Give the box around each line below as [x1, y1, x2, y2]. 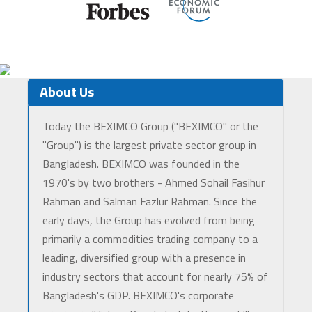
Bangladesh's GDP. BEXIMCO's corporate [42, 287, 234, 304]
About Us [39, 81, 94, 103]
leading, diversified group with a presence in [42, 249, 246, 267]
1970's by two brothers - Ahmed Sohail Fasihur [42, 174, 265, 192]
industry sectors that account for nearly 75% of [42, 268, 268, 286]
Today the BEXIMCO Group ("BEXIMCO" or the [42, 118, 258, 135]
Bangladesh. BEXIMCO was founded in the [42, 155, 240, 173]
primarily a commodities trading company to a [42, 231, 258, 248]
